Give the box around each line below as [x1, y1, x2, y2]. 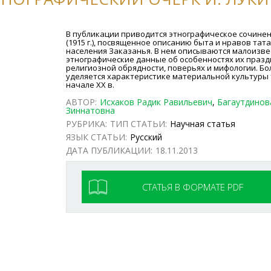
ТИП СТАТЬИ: [110, 118, 168, 129]
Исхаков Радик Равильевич [100, 96, 213, 108]
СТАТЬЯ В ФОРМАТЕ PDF [142, 181, 244, 193]
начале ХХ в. [66, 79, 115, 90]
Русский [130, 131, 163, 143]
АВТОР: [66, 96, 97, 108]
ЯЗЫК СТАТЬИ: [66, 131, 128, 143]
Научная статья [170, 118, 236, 129]
